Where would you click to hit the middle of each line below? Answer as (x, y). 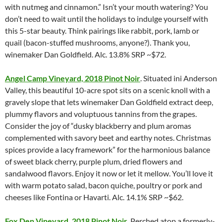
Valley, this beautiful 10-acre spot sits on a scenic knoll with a (108, 90)
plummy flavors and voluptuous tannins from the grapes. (101, 113)
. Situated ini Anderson (179, 78)
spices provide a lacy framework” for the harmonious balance (108, 149)
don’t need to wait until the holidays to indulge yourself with (107, 18)
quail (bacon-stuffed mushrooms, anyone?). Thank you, (97, 42)
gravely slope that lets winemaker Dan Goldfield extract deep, (109, 102)
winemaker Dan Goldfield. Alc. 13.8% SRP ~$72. (85, 54)
